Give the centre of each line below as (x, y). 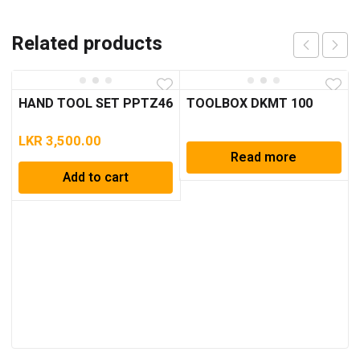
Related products (87, 44)
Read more (264, 157)
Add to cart (96, 178)
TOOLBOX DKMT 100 (250, 104)
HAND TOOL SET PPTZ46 (96, 104)
